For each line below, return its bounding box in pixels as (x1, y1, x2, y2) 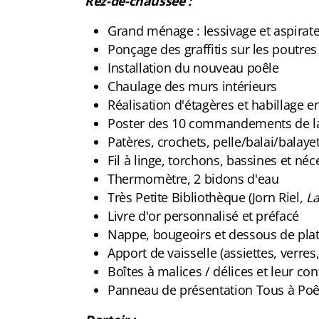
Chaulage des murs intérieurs (108, 77, 278, 95)
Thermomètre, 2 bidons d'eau (108, 169, 279, 187)
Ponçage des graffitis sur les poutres (108, 40, 317, 58)
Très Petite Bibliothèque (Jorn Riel (108, 188, 300, 206)
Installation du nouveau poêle (108, 58, 279, 76)
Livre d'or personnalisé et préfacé (108, 206, 300, 224)
